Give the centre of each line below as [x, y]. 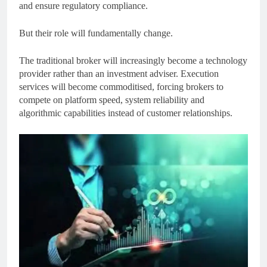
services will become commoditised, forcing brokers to [121, 87]
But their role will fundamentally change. [96, 33]
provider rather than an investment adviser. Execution [119, 74]
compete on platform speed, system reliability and [112, 100]
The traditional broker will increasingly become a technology [133, 61]
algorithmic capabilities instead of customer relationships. [126, 113]
